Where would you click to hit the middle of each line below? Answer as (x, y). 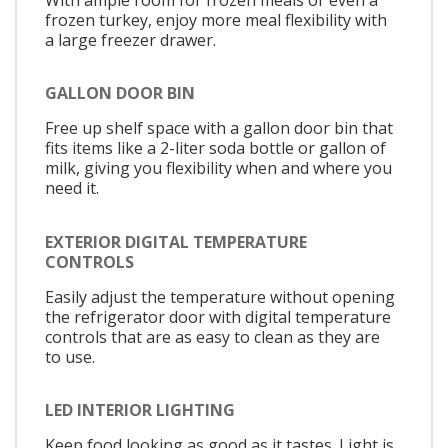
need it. (72, 188)
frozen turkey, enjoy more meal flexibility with (216, 19)
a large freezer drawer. (130, 39)
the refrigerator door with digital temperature (218, 316)
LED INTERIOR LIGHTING (140, 410)
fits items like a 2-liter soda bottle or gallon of (215, 148)
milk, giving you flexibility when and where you (218, 168)
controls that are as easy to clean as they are (212, 336)
